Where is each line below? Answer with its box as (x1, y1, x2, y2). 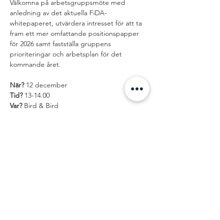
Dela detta (10, 154, 99, 167)
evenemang (10, 166, 100, 180)
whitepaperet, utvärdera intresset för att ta (10, 19, 144, 27)
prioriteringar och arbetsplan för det (10, 50, 124, 58)
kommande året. (10, 60, 61, 69)
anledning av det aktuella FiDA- (10, 8, 107, 17)
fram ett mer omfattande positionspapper (10, 29, 141, 38)
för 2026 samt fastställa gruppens (10, 39, 113, 48)
